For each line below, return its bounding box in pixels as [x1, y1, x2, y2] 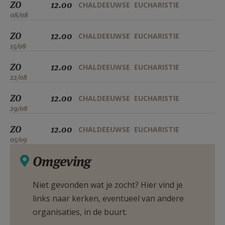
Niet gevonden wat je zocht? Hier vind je [33, 179, 183, 190]
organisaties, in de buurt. [33, 206, 127, 217]
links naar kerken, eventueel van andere [33, 193, 184, 204]
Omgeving [33, 153, 91, 170]
